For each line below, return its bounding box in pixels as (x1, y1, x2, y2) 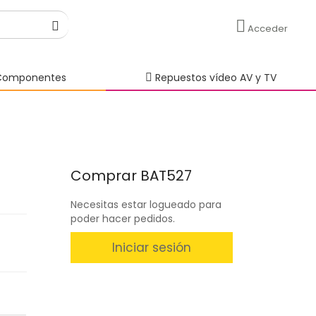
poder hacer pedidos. (70, 212, 175, 226)
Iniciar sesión (111, 239, 191, 256)
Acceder (248, 22, 288, 35)
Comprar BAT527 (70, 166, 192, 186)
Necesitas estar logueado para (70, 197, 221, 212)
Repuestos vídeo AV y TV (152, 71, 276, 85)
